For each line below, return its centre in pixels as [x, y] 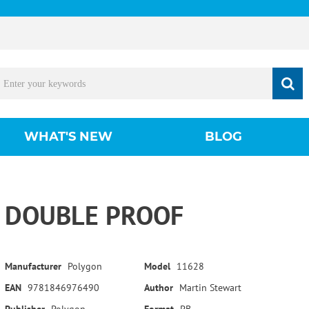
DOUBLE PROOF [94, 215]
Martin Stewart [210, 287]
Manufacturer [33, 266]
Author [158, 287]
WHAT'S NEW [68, 136]
